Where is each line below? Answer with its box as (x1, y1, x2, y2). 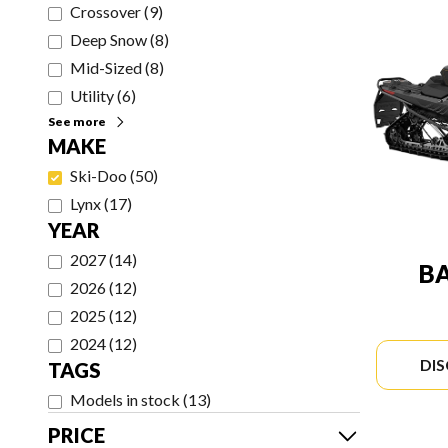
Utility (70, 86, 114, 105)
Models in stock (70, 390, 180, 409)
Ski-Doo (70, 166, 127, 185)
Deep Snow (70, 30, 147, 49)
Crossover (70, 2, 141, 21)
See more (48, 114, 106, 129)
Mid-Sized (70, 58, 142, 77)
